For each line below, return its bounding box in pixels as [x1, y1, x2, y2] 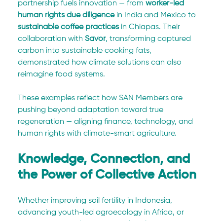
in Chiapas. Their [119, 23, 183, 32]
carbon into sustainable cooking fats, [18, 47, 154, 55]
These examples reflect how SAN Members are [18, 94, 185, 103]
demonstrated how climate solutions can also [18, 59, 184, 67]
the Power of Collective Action [18, 169, 197, 182]
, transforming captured [106, 35, 193, 43]
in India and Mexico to [114, 11, 198, 20]
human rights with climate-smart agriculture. [18, 130, 177, 138]
